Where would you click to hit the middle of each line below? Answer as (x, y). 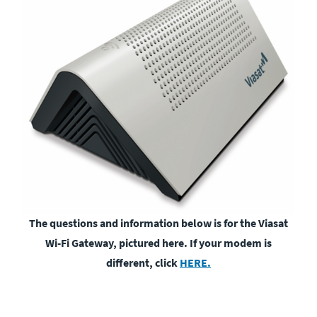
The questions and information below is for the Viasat (158, 223)
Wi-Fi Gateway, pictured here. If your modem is (158, 242)
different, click (143, 262)
